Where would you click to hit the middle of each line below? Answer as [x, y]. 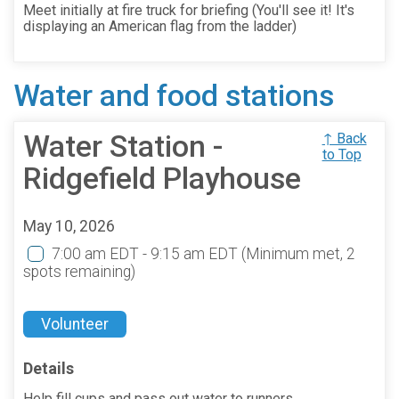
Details [49, 368]
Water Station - [123, 146]
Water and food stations [174, 95]
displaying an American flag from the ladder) [160, 26]
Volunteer [75, 324]
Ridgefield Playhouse [162, 178]
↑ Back [344, 138]
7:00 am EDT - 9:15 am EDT [147, 253]
